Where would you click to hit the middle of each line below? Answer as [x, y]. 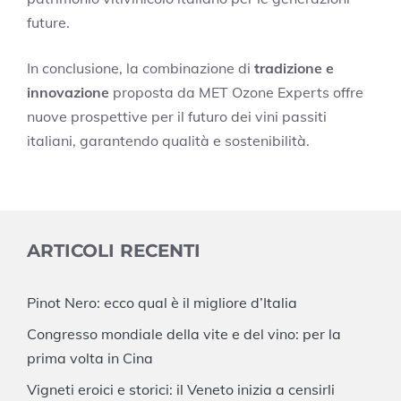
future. [48, 22]
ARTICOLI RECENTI [114, 250]
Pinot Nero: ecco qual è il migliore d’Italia [162, 302]
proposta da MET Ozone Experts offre [236, 92]
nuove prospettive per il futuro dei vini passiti [177, 116]
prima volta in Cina [90, 358]
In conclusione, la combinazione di [141, 68]
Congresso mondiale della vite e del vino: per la [184, 333]
